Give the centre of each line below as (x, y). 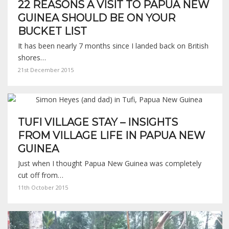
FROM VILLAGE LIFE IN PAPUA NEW (111, 135)
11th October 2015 (43, 187)
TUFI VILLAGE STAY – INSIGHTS (98, 122)
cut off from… (41, 175)
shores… (32, 58)
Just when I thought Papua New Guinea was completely (110, 163)
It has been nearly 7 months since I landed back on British (113, 46)
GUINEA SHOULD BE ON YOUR (97, 18)
